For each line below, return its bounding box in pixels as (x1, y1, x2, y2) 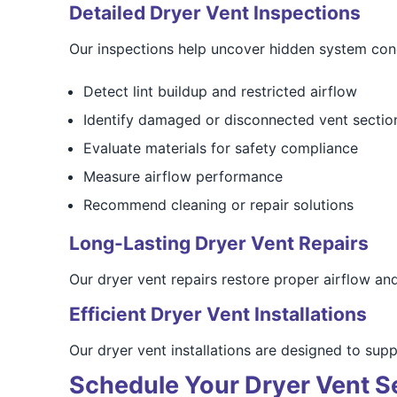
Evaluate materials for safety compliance (82, 139, 358, 157)
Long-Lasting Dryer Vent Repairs (68, 232, 369, 254)
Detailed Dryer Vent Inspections (68, 2, 361, 24)
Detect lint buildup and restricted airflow (82, 82, 357, 100)
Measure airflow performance (82, 167, 283, 185)
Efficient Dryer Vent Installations (68, 303, 367, 325)
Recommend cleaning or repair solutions (82, 196, 354, 214)
